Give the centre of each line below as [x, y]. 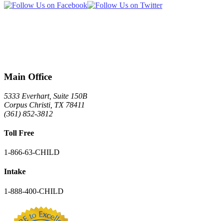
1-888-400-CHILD [34, 191]
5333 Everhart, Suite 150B [46, 96]
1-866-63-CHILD [32, 152]
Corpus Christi [27, 105]
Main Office [28, 76]
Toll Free [19, 133]
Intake [15, 172]
